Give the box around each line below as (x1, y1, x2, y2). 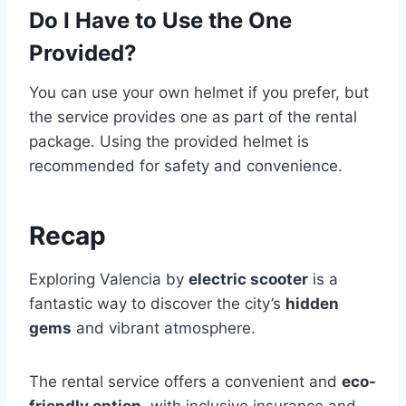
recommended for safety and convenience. (29, 157, 343, 175)
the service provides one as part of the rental (29, 108, 357, 126)
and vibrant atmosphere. (72, 319, 256, 337)
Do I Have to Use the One (29, 7, 292, 34)
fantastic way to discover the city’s (29, 295, 285, 313)
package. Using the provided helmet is (29, 132, 309, 150)
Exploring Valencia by (29, 270, 188, 288)
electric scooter (188, 270, 308, 288)
